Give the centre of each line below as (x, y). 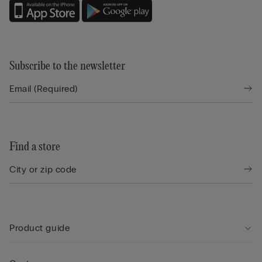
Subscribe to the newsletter (67, 66)
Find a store (35, 147)
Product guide (40, 227)
